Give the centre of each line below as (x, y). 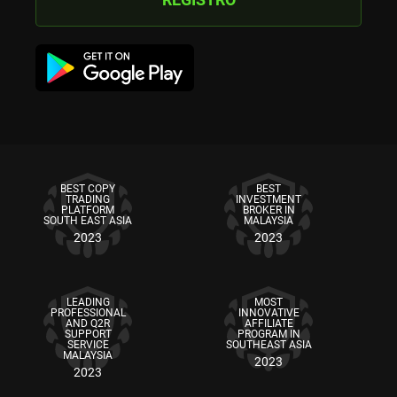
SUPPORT (88, 335)
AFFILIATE (269, 324)
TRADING (88, 200)
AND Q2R (88, 324)
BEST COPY (88, 189)
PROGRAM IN (269, 335)
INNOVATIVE (269, 313)
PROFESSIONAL (88, 313)
